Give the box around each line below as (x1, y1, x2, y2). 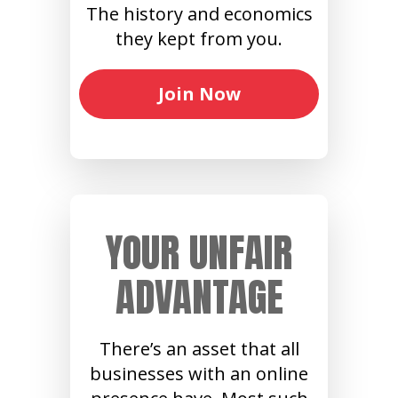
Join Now (157, 82, 241, 107)
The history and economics (85, 2, 313, 27)
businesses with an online (90, 362, 308, 386)
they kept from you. (115, 27, 283, 52)
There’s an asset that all (99, 337, 299, 362)
